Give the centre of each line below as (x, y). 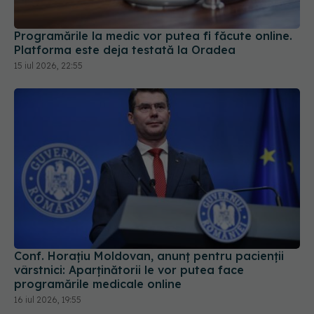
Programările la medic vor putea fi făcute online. (153, 35)
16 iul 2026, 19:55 (48, 300)
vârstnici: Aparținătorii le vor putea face (129, 270)
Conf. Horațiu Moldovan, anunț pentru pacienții (149, 256)
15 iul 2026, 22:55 (48, 65)
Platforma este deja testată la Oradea (125, 49)
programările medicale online (98, 284)
